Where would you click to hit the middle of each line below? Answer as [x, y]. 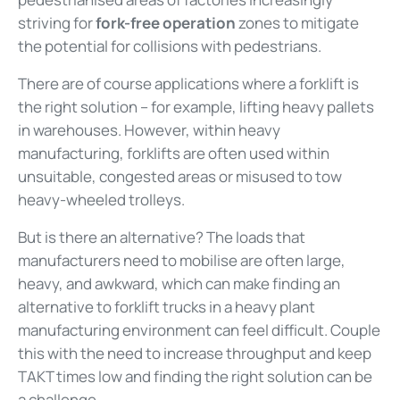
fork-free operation [166, 22]
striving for [57, 22]
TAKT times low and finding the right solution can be [195, 376]
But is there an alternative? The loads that [162, 237]
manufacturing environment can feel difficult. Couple [199, 329]
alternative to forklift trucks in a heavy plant [167, 306]
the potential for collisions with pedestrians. [172, 46]
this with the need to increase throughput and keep [195, 353]
